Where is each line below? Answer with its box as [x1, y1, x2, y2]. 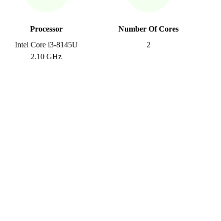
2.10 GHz [31, 52, 62, 61]
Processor [30, 25, 63, 33]
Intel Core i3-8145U [14, 40, 78, 49]
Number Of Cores [118, 25, 179, 33]
